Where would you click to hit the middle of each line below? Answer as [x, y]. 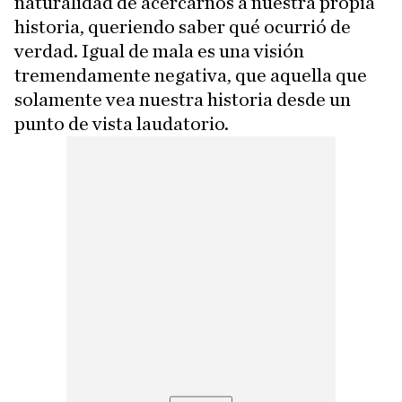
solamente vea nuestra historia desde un [183, 99]
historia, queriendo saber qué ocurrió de [183, 26]
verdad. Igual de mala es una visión [159, 51]
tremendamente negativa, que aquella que [191, 75]
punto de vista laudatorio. [122, 123]
